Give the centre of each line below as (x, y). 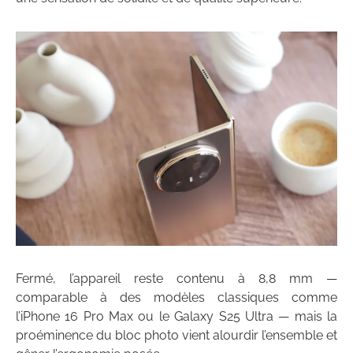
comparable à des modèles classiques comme (176, 298)
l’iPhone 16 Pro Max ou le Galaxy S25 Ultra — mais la (176, 317)
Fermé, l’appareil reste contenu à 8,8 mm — (176, 279)
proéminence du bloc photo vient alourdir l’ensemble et (176, 336)
